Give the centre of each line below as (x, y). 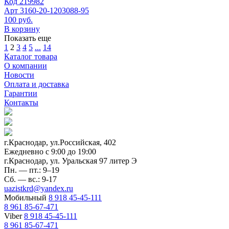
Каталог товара (31, 56)
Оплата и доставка (37, 84)
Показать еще (28, 38)
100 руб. (18, 19)
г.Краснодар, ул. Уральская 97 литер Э (71, 161)
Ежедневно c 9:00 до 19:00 (50, 151)
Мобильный (26, 197)
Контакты (21, 102)
